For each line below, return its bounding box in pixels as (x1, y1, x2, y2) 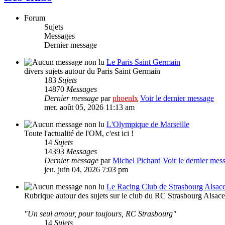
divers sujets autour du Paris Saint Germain (24, 67, 160, 76)
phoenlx (113, 94, 138, 103)
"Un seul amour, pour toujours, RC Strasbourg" (24, 209, 176, 218)
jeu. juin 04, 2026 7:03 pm (44, 165, 128, 174)
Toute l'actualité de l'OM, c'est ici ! (24, 129, 134, 138)
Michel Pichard (113, 156, 161, 165)
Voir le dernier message (140, 94, 214, 103)
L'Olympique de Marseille (106, 120, 189, 129)
